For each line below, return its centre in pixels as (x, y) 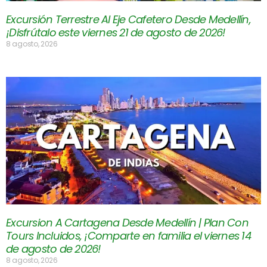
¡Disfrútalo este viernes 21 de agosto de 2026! (116, 33)
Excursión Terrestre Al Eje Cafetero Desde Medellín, (128, 20)
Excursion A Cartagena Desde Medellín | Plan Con (127, 223)
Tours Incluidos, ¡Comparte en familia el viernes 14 (128, 236)
